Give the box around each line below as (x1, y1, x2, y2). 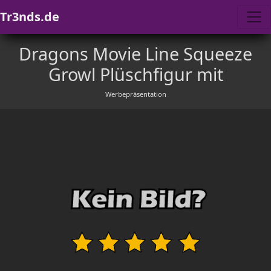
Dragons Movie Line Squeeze (19, 42, 252, 65)
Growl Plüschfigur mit (48, 62, 223, 86)
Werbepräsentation (105, 90, 166, 99)
